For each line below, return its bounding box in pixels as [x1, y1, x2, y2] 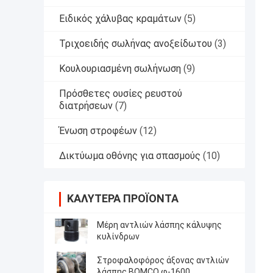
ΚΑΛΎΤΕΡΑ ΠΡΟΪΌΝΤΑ [67, 192, 179, 205]
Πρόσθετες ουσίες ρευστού [59, 88, 182, 100]
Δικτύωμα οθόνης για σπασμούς [59, 150, 200, 162]
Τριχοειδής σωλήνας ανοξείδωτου [59, 38, 212, 50]
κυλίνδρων [97, 232, 140, 242]
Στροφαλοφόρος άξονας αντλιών [97, 255, 229, 266]
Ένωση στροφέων [59, 125, 137, 137]
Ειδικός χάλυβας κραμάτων [59, 13, 182, 25]
